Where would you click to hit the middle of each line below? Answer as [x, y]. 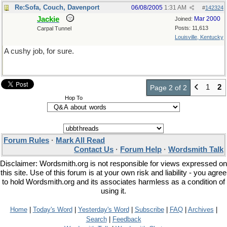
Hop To [73, 98]
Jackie [48, 19]
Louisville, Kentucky [199, 37]
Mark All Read [80, 140]
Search [96, 219]
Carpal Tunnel [54, 28]
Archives [201, 210]
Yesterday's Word [103, 210]
